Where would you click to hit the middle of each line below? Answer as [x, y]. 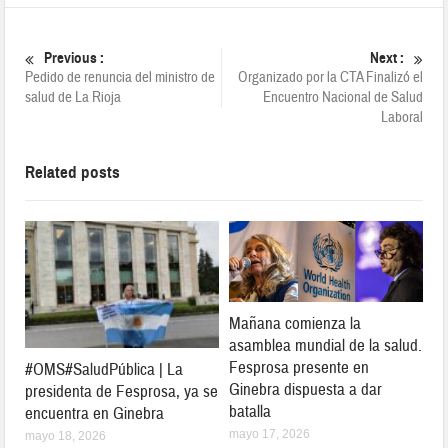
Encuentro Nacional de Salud [342, 97]
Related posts [73, 172]
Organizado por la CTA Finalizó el [330, 77]
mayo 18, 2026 [66, 436]
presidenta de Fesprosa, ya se [122, 392]
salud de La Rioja [73, 97]
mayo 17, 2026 [269, 434]
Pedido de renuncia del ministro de [120, 77]
